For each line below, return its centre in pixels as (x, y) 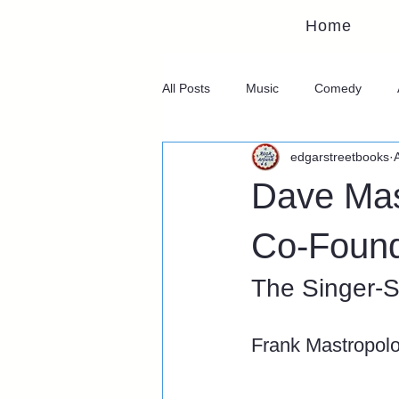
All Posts (186, 88)
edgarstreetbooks (340, 156)
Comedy (338, 88)
